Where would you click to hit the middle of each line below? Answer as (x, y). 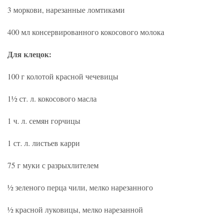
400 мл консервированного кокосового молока (86, 32)
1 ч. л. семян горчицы (44, 120)
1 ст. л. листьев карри (44, 143)
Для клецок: (29, 54)
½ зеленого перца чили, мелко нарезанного (80, 187)
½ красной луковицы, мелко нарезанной (75, 209)
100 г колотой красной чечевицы (63, 76)
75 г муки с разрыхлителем (53, 165)
